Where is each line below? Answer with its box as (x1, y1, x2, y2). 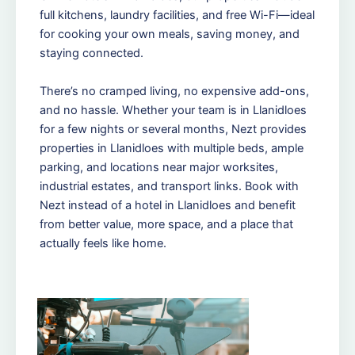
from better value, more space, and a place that (40, 217, 293, 232)
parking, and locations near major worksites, (40, 160, 278, 175)
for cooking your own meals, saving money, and (40, 27, 300, 42)
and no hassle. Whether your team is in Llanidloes (40, 103, 307, 118)
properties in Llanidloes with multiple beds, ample (40, 141, 303, 156)
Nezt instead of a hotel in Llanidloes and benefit (40, 198, 296, 213)
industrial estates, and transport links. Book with (40, 179, 299, 194)
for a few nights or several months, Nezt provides (40, 122, 307, 137)
